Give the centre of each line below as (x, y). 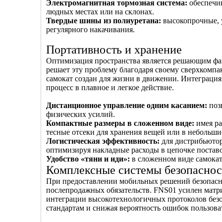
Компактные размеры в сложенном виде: (121, 123)
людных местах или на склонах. (100, 12)
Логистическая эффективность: (104, 141)
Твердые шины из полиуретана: (105, 21)
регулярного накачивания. (90, 29)
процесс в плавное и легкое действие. (110, 87)
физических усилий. (81, 114)
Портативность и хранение (114, 50)
